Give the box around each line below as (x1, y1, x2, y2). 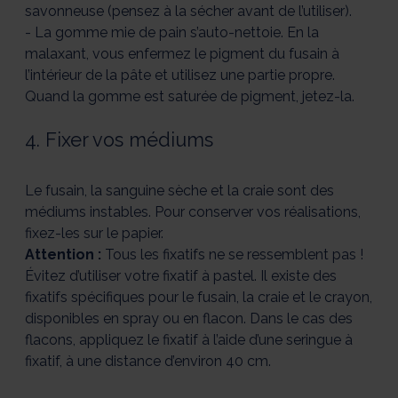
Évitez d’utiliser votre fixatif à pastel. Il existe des (25, 267, 337, 285)
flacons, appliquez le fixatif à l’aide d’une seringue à (25, 331, 353, 349)
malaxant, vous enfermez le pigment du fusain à (25, 45, 339, 63)
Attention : (25, 246, 101, 264)
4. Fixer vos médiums (25, 129, 213, 152)
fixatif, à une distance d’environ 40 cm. (25, 353, 271, 370)
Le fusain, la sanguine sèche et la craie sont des (25, 182, 334, 200)
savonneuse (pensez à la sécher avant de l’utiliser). (25, 3, 352, 20)
